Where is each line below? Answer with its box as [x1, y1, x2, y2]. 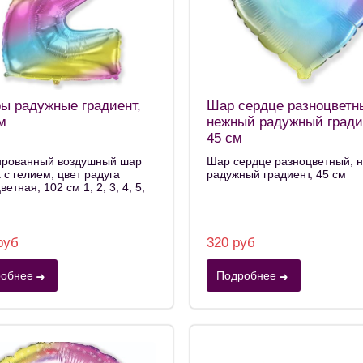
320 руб [207, 234, 255, 250]
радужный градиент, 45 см [207, 168, 346, 181]
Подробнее [216, 268, 276, 282]
